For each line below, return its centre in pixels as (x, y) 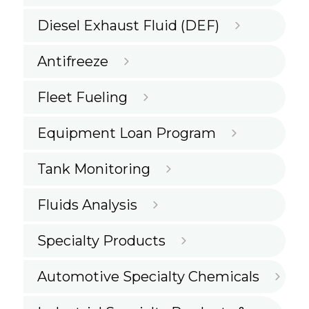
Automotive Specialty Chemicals (148, 277)
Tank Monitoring (94, 169)
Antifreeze (73, 62)
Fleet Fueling (82, 98)
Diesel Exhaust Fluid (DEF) (128, 26)
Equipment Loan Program (127, 133)
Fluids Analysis (87, 205)
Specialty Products (101, 241)
